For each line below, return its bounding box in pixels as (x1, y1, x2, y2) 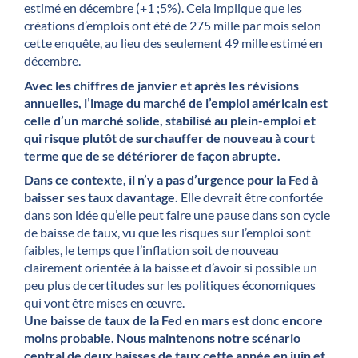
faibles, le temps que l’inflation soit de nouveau (24, 242, 279, 258)
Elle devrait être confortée (181, 189, 323, 205)
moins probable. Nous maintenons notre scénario (24, 330, 300, 346)
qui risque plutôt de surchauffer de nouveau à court (24, 129, 315, 145)
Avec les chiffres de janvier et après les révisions (24, 77, 299, 93)
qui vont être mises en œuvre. (24, 295, 187, 311)
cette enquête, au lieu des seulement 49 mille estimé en (24, 35, 323, 51)
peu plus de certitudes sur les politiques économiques (24, 277, 316, 293)
